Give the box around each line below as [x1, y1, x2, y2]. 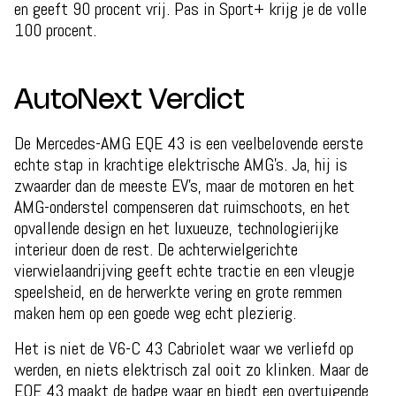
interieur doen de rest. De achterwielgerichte [14, 237, 298, 261]
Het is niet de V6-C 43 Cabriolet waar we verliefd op [14, 336, 354, 360]
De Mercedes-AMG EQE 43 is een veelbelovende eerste [14, 131, 363, 155]
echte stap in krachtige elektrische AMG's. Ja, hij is [14, 152, 347, 176]
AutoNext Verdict [14, 87, 245, 114]
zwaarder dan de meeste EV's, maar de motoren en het [14, 173, 354, 197]
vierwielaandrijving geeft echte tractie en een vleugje [14, 258, 354, 282]
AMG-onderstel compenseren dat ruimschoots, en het [14, 194, 350, 218]
